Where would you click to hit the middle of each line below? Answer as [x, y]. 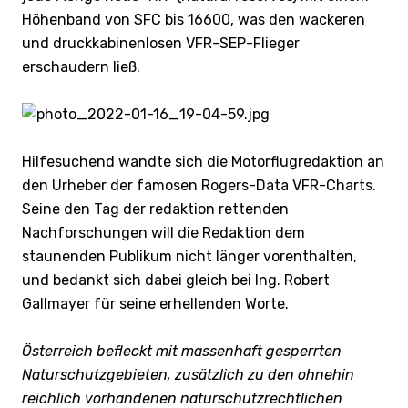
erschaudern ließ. [81, 66]
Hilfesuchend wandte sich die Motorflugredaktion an [203, 161]
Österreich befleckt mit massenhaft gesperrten [182, 351]
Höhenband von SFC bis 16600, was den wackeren [194, 19]
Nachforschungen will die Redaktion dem [163, 232]
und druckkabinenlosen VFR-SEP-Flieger [161, 43]
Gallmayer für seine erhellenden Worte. [155, 303]
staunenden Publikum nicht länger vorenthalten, [189, 256]
